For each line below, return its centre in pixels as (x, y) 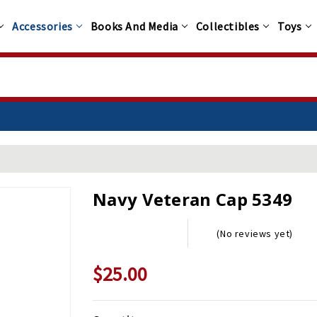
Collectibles (228, 27)
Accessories (42, 27)
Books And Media (134, 27)
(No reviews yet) (255, 234)
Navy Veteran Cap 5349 (193, 200)
